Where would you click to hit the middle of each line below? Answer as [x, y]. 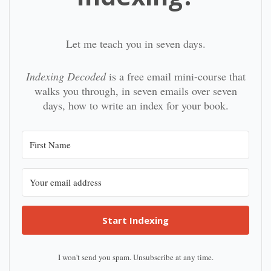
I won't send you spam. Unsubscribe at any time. [135, 257]
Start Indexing [135, 220]
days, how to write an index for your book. [135, 105]
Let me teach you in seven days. [135, 44]
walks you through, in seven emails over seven [135, 91]
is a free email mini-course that [177, 76]
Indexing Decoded [67, 76]
